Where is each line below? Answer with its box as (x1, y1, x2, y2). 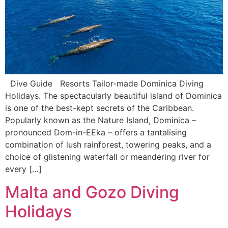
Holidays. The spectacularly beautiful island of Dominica (5, 91, 222, 101)
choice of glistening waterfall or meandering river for (5, 152, 210, 162)
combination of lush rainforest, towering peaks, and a (5, 139, 211, 150)
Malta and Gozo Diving (5, 182, 179, 202)
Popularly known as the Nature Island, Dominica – (5, 115, 196, 126)
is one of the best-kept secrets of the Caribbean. (5, 103, 194, 113)
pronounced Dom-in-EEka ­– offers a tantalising (5, 127, 187, 138)
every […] (5, 164, 42, 175)
